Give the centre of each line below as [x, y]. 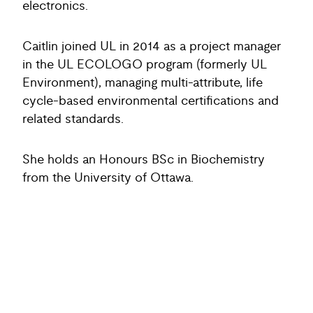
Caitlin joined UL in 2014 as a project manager [152, 47]
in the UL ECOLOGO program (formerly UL [145, 65]
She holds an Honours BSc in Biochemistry [144, 160]
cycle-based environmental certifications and [151, 101]
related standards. [75, 119]
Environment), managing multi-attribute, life [143, 83]
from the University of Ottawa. [113, 178]
